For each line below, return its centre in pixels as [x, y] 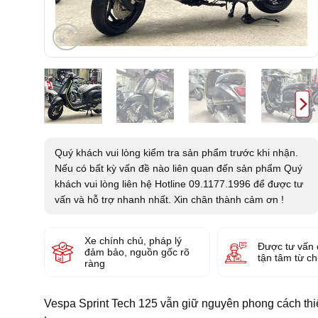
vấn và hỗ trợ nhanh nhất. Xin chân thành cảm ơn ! [169, 199]
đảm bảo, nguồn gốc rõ [137, 252]
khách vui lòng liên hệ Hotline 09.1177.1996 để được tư [179, 183]
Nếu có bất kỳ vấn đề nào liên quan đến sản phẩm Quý [179, 168]
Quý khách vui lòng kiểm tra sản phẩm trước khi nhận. [176, 152]
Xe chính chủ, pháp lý [133, 240]
